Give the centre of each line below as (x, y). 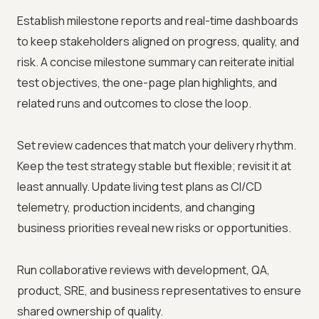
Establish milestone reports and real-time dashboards (158, 21)
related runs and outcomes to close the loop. (134, 104)
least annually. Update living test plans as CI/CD (140, 187)
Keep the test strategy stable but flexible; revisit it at (154, 166)
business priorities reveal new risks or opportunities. (154, 228)
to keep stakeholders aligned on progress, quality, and (158, 42)
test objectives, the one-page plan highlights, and (147, 83)
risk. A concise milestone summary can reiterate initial (156, 62)
